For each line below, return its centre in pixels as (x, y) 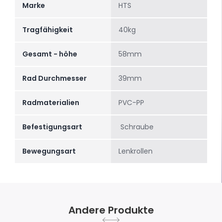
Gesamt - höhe (50, 54)
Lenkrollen (136, 151)
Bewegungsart (49, 151)
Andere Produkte (111, 210)
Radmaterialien (51, 103)
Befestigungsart (52, 127)
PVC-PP (131, 103)
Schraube (136, 127)
